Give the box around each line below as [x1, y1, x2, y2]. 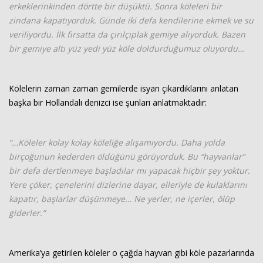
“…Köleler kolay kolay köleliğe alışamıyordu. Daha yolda [9, 137, 225, 148]
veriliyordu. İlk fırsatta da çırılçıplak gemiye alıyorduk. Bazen [9, 29, 245, 40]
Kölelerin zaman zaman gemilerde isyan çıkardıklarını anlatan [9, 83, 238, 94]
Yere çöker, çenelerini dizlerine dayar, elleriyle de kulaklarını [9, 179, 247, 190]
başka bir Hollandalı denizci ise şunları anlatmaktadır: [9, 97, 207, 108]
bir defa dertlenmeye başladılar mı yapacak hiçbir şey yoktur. [9, 165, 250, 176]
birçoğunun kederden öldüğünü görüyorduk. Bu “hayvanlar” [9, 151, 245, 162]
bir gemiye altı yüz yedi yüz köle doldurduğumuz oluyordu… [9, 43, 244, 54]
